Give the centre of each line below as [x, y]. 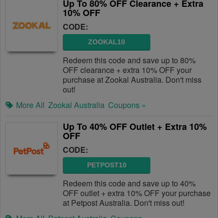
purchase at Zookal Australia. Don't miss [132, 80]
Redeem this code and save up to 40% [129, 183]
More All [30, 105]
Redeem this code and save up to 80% [129, 60]
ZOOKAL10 [107, 42]
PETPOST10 [107, 165]
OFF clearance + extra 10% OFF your [127, 70]
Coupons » [127, 105]
